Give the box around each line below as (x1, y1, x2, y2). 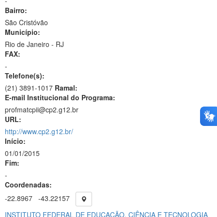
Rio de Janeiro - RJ (5, 39, 64, 49)
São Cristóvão (5, 17, 48, 27)
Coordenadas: (5, 180, 52, 189)
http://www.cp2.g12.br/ (5, 126, 73, 136)
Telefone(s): (5, 71, 45, 80)
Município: (5, 27, 40, 37)
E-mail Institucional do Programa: (5, 93, 115, 102)
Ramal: (55, 83, 77, 93)
